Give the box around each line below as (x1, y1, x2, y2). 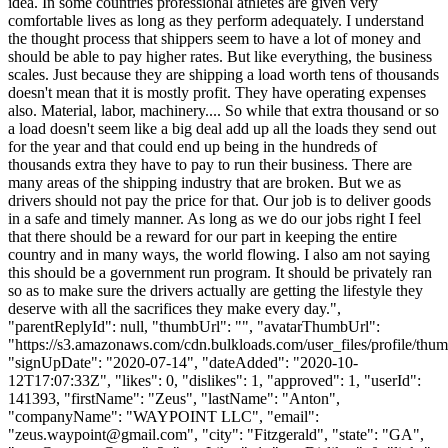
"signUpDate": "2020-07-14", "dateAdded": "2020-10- (8, 353, 358, 371)
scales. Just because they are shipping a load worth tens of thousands (8, 65, 439, 83)
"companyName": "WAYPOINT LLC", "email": (8, 407, 319, 425)
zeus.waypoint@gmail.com (15, 425, 187, 443)
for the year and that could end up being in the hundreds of (8, 137, 377, 155)
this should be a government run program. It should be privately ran (8, 263, 432, 281)
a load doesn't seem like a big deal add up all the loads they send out (8, 119, 436, 137)
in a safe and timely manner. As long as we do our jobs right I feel (8, 209, 421, 227)
